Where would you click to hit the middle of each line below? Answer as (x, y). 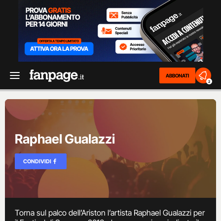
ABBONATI (177, 75)
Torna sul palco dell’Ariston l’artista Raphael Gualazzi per (110, 213)
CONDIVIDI (37, 161)
